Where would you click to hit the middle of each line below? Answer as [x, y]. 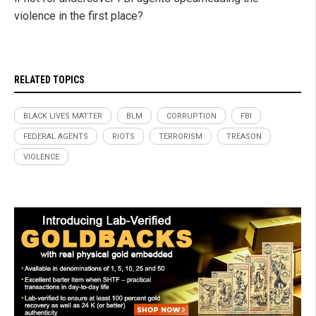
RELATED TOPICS [49, 80]
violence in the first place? [79, 16]
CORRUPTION [192, 116]
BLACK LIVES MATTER [63, 116]
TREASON [244, 137]
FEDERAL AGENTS [56, 137]
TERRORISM [181, 137]
